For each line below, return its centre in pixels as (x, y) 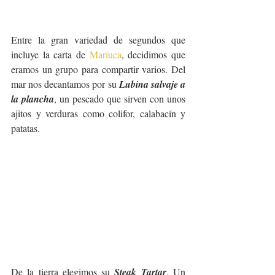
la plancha (33, 99)
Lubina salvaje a (152, 84)
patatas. (27, 128)
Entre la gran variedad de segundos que (98, 39)
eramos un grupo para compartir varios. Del (98, 69)
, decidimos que (153, 54)
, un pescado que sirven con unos (120, 98)
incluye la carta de (50, 54)
